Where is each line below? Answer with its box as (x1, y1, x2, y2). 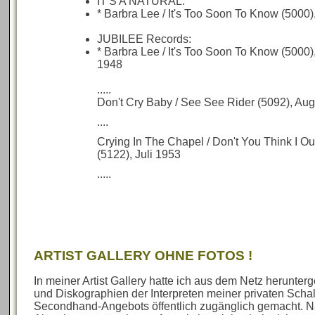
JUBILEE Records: (97, 33, 192, 45)
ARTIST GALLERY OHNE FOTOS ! (34, 248, 253, 263)
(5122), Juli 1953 (97, 148, 181, 160)
